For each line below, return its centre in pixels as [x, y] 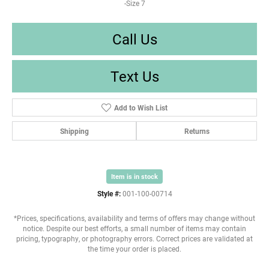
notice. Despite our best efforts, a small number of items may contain [134, 228]
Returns [197, 131]
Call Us [134, 39]
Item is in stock [134, 176]
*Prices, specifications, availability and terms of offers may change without [134, 218]
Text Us [134, 76]
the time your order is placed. [134, 249]
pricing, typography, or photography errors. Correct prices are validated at [134, 238]
